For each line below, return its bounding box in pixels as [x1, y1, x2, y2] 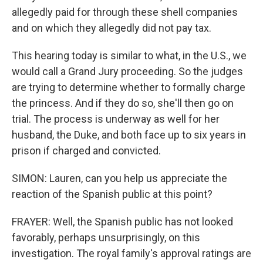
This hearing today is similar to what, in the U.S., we [12, 49, 247, 62]
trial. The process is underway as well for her [12, 113, 220, 125]
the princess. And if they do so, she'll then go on [12, 97, 234, 109]
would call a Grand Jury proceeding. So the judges [12, 65, 243, 77]
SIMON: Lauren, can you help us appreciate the [12, 172, 227, 184]
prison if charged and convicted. [12, 144, 161, 157]
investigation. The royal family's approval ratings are [12, 247, 251, 259]
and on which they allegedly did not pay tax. [12, 22, 211, 34]
